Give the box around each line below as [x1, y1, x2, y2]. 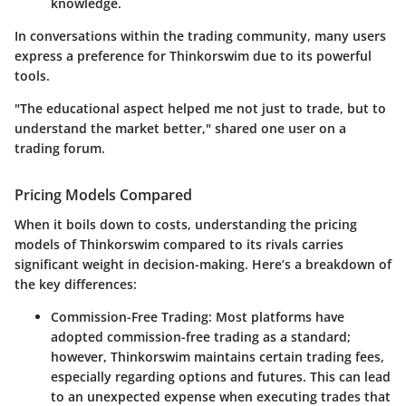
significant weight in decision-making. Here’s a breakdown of [14, 255, 391, 273]
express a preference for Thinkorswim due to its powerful [14, 47, 372, 65]
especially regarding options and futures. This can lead [51, 367, 391, 385]
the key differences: [14, 275, 137, 293]
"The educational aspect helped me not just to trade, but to [14, 100, 386, 118]
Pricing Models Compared [14, 185, 192, 206]
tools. [14, 67, 50, 85]
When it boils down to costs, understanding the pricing [14, 215, 357, 233]
